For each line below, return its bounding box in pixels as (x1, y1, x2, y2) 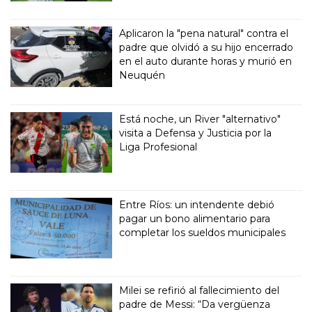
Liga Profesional (119, 140, 198, 153)
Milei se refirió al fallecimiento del (119, 283, 280, 297)
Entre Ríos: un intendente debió (119, 198, 275, 211)
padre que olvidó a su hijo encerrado (119, 40, 294, 54)
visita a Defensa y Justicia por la (119, 126, 272, 139)
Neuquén (119, 68, 166, 81)
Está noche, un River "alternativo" (119, 112, 281, 125)
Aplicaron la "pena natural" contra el (119, 26, 289, 40)
